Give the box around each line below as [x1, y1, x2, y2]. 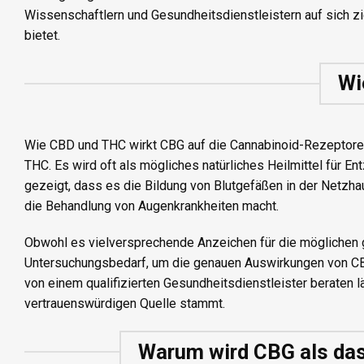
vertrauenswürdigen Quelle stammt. [24, 296, 225, 312]
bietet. [24, 27, 60, 43]
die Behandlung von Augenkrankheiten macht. [24, 197, 279, 214]
